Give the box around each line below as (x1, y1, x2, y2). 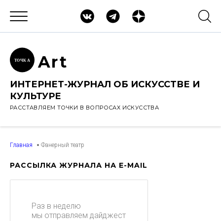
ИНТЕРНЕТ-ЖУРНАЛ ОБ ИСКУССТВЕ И (10, 79, 200, 90)
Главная (10, 142, 33, 148)
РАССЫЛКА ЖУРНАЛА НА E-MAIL (10, 161, 147, 170)
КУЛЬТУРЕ (10, 91, 61, 102)
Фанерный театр (41, 142, 84, 148)
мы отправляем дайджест (32, 211, 126, 220)
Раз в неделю (32, 201, 81, 211)
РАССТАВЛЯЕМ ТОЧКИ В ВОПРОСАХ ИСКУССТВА (10, 104, 159, 111)
